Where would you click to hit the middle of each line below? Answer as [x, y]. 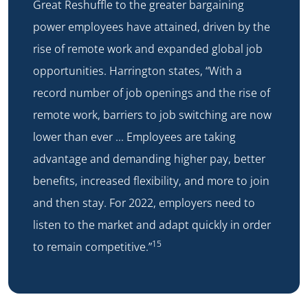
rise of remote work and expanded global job [148, 49]
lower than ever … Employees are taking [134, 137]
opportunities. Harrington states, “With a [137, 71]
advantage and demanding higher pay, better [149, 159]
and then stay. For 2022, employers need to [144, 203]
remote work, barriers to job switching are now [152, 115]
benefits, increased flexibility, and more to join [151, 181]
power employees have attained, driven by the [152, 27]
